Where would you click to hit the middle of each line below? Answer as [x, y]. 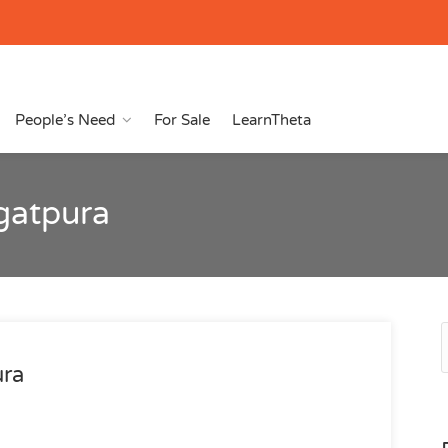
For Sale [182, 120]
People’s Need [65, 120]
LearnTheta [271, 120]
